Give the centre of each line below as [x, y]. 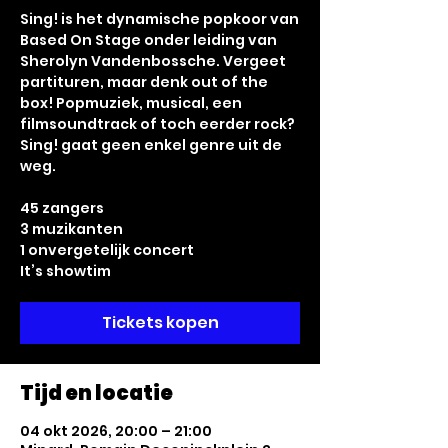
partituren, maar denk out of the [144, 82]
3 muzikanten [71, 229]
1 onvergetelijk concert [107, 250]
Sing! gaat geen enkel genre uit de [151, 145]
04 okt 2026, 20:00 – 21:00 [116, 431]
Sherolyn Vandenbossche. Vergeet [153, 61]
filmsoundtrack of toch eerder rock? [157, 124]
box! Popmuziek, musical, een [131, 103]
